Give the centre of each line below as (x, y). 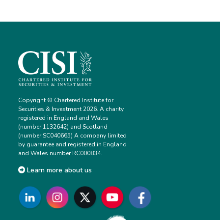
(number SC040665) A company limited (73, 136)
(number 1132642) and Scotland (63, 127)
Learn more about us (59, 170)
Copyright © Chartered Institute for (66, 100)
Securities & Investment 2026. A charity (71, 109)
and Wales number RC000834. (60, 153)
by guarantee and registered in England (73, 145)
